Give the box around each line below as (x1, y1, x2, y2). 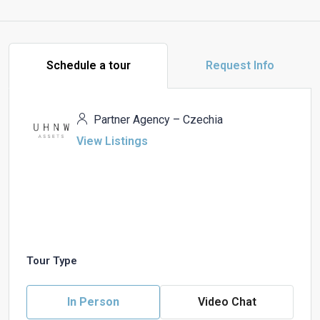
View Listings (76, 134, 148, 148)
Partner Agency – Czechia (91, 112, 223, 126)
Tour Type (26, 254, 77, 267)
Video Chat (197, 294, 256, 309)
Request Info (205, 58, 274, 72)
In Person (67, 294, 119, 309)
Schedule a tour (46, 58, 131, 72)
